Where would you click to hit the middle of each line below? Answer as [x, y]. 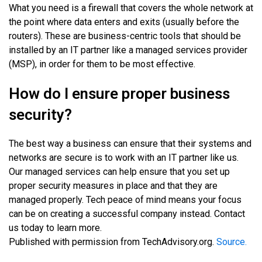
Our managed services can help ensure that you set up [119, 172]
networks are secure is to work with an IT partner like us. [124, 158]
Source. [232, 242]
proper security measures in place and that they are [113, 186]
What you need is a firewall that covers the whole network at [131, 8]
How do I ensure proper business [119, 94]
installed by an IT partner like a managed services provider [128, 50]
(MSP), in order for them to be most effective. [102, 64]
